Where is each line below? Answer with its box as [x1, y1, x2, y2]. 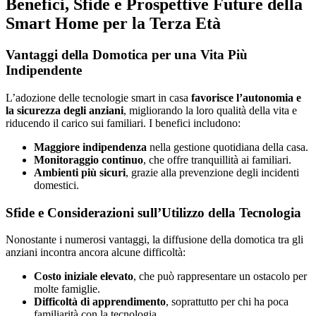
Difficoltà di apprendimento [34, 296, 166, 308]
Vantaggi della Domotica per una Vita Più [6, 47, 248, 63]
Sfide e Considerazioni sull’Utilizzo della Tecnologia [6, 205, 301, 220]
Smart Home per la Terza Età [6, 14, 221, 33]
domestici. [34, 178, 79, 191]
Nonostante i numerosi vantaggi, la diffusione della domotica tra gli [6, 233, 303, 246]
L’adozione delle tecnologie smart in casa [6, 91, 191, 104]
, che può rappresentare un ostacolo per [133, 270, 307, 283]
